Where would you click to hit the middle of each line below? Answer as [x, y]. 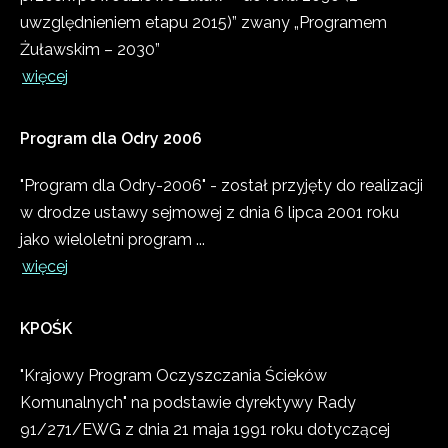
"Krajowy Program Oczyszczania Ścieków [173, 376]
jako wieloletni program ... [112, 240]
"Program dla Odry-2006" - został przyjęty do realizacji [221, 186]
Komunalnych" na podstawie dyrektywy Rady [188, 403]
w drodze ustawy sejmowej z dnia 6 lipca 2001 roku [209, 213]
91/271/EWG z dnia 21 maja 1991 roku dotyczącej [205, 430]
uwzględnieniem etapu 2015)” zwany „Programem [203, 23]
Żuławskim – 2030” [90, 50]
